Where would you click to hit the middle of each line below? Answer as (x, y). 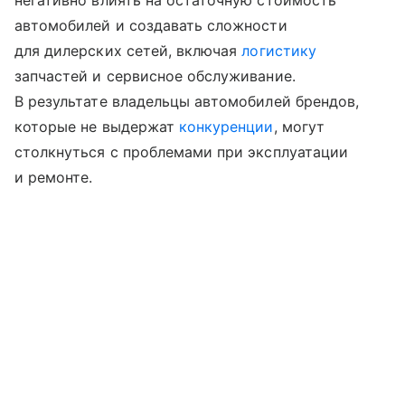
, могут (299, 127)
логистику (279, 51)
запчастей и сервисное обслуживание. (155, 76)
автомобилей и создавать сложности (151, 26)
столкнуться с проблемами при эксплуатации (181, 152)
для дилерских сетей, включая (128, 51)
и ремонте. (54, 178)
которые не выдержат (97, 127)
